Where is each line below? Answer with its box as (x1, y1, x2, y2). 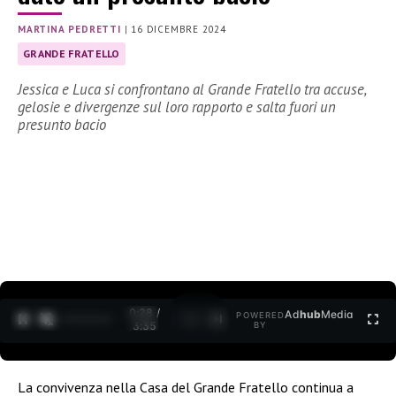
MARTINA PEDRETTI (18, 23, 121, 36)
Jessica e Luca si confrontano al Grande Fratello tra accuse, (18, 80, 366, 100)
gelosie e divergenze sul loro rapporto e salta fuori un (18, 97, 336, 118)
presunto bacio (18, 115, 106, 135)
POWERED (236, 310, 286, 321)
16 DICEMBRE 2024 (131, 23, 227, 36)
